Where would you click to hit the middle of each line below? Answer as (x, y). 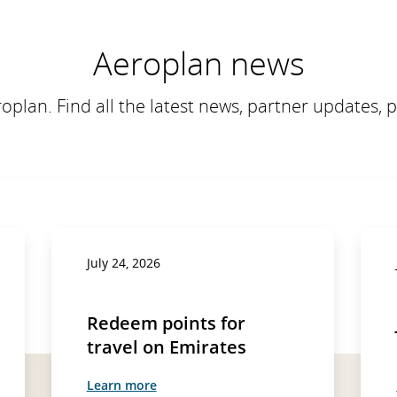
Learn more (121, 385)
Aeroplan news (198, 63)
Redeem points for (166, 323)
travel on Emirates (166, 346)
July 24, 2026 (123, 262)
